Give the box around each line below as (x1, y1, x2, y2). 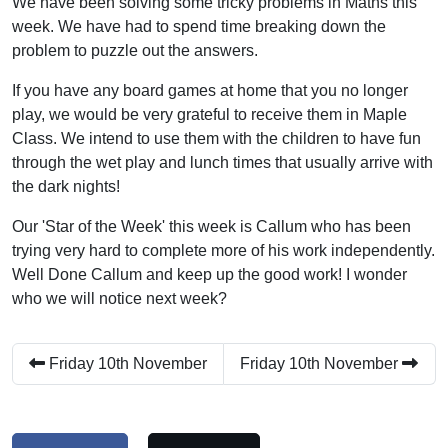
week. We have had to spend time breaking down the (12, 18, 386, 35)
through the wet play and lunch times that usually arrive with (12, 154, 433, 171)
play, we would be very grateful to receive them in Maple (12, 106, 407, 123)
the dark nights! (12, 178, 120, 195)
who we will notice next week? (12, 290, 227, 307)
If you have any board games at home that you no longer (12, 82, 408, 99)
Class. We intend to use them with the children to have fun (12, 130, 421, 147)
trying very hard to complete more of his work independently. (12, 242, 435, 259)
